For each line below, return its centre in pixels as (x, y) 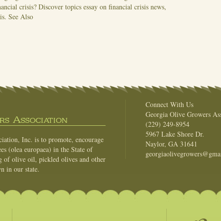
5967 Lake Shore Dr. (175, 134)
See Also (21, 17)
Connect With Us (169, 105)
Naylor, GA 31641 (171, 144)
